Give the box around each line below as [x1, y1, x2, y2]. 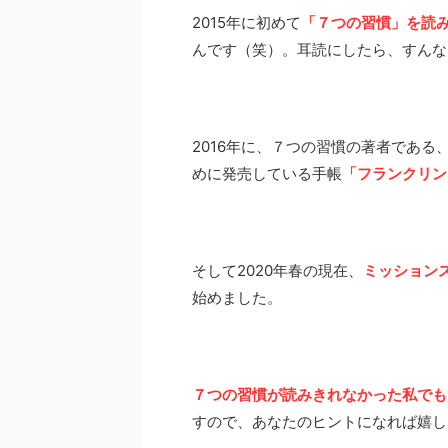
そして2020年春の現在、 [192, 261, 363, 280]
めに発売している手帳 [192, 164, 342, 183]
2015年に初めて [192, 13, 301, 32]
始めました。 [192, 288, 282, 307]
